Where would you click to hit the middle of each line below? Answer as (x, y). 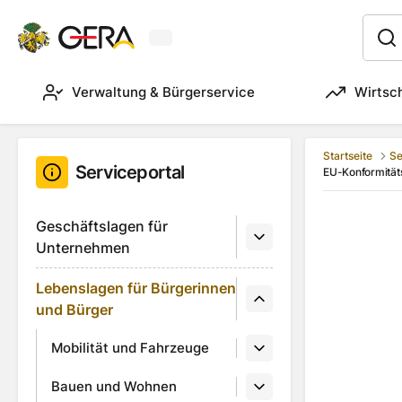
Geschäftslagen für (102, 226)
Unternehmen (83, 248)
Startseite (348, 156)
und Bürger (74, 310)
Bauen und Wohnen (114, 387)
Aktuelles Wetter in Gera (233, 46)
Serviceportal (130, 172)
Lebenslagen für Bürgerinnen (136, 288)
